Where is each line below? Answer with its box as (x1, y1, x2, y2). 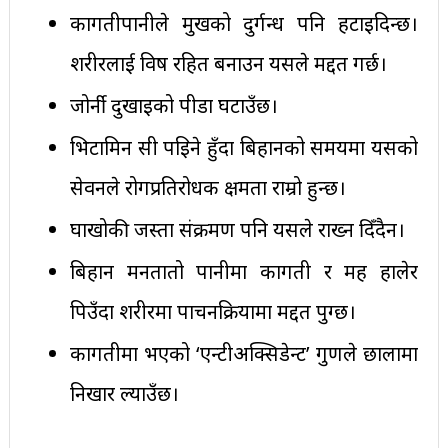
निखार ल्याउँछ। (69, 379, 179, 407)
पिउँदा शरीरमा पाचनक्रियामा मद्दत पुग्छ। (69, 297, 356, 325)
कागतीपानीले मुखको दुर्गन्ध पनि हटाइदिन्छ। (69, 9, 419, 37)
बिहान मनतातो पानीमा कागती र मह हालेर (69, 257, 419, 285)
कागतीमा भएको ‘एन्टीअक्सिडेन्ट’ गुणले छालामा (69, 339, 419, 367)
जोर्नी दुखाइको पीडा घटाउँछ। (69, 91, 278, 119)
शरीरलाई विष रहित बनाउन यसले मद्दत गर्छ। (69, 49, 387, 77)
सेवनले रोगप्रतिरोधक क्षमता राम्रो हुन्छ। (69, 173, 346, 201)
